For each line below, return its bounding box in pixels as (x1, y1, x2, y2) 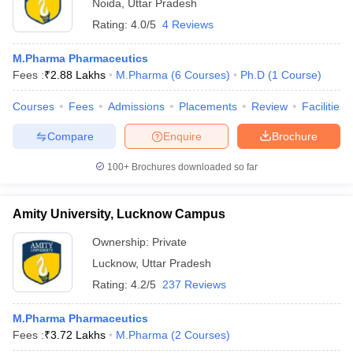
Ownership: (92, 236, 152, 248)
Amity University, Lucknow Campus (13, 207, 225, 221)
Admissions (108, 100, 165, 113)
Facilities (302, 100, 345, 113)
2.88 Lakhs (50, 69, 106, 81)
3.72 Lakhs (50, 329, 106, 341)
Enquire (163, 129, 202, 143)
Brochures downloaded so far (129, 162, 258, 173)
